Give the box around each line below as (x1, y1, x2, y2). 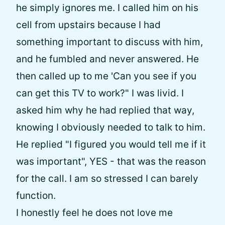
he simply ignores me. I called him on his (16, 2, 198, 14)
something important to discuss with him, (16, 36, 203, 48)
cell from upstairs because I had (16, 19, 161, 31)
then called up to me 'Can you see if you (16, 70, 196, 82)
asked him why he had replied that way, (16, 104, 194, 116)
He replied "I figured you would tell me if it (16, 139, 206, 150)
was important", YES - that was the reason (16, 156, 206, 167)
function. (16, 190, 56, 201)
